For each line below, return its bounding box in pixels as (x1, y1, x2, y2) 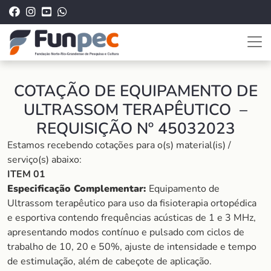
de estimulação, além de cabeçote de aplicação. (7, 255, 212, 268)
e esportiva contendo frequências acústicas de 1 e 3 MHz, (7, 211, 256, 224)
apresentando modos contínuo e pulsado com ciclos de (7, 226, 244, 239)
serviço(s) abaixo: (7, 153, 82, 166)
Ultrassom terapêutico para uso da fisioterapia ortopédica (7, 197, 256, 210)
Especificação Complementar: (7, 182, 149, 195)
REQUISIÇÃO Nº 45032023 (36, 118, 235, 139)
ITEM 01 (7, 168, 45, 181)
